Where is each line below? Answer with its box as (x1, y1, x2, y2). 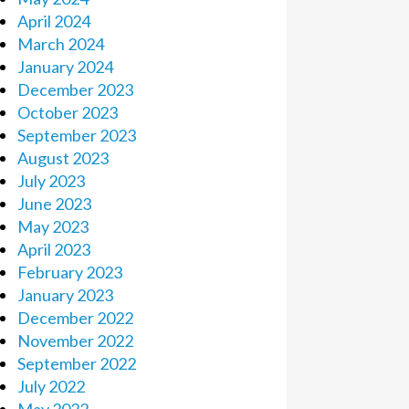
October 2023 (16, 102, 118, 122)
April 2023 (16, 239, 90, 259)
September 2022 (16, 353, 136, 373)
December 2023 (16, 79, 133, 100)
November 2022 (16, 330, 133, 351)
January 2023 (16, 285, 113, 305)
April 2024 (16, 11, 90, 31)
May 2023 (16, 216, 89, 236)
